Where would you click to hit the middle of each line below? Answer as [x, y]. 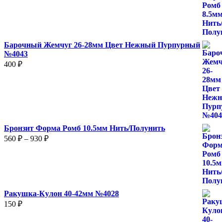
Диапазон [64, 136]
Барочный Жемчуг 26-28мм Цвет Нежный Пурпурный [102, 45]
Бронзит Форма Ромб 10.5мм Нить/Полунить [84, 128]
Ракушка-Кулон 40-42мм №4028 [61, 193]
